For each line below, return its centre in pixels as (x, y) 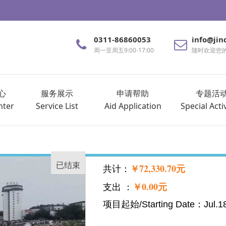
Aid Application (133, 106)
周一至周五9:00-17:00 (124, 50)
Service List (57, 106)
